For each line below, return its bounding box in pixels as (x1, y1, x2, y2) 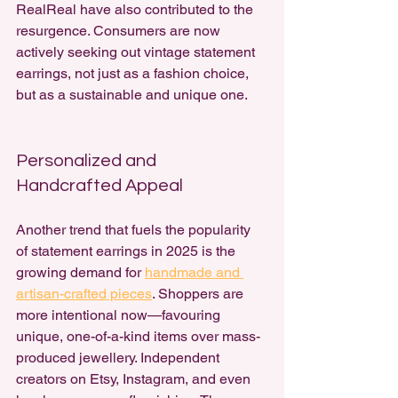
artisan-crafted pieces (16, 285, 152, 302)
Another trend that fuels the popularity (16, 221, 254, 238)
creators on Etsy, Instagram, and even (16, 370, 254, 387)
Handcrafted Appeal (16, 177, 183, 195)
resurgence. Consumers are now (16, 22, 224, 39)
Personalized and (16, 152, 160, 170)
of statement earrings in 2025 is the (16, 243, 239, 259)
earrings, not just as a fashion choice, (16, 65, 252, 82)
